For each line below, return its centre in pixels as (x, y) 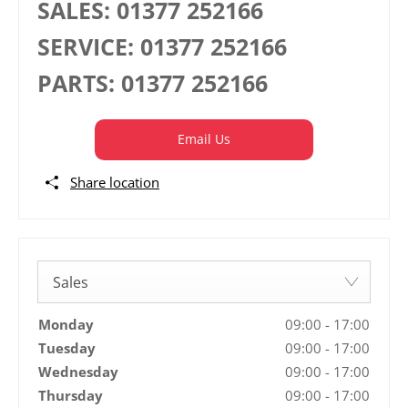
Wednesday (78, 371)
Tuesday (67, 347)
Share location (115, 182)
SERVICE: (89, 46)
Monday (66, 324)
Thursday (71, 395)
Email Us (204, 139)
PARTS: (79, 82)
